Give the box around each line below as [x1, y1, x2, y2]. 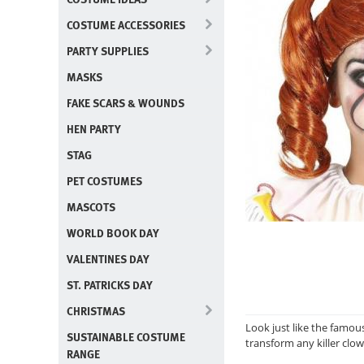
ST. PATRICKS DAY [67, 276, 153, 293]
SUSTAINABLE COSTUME [67, 328, 185, 345]
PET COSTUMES [67, 172, 142, 189]
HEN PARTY [67, 120, 121, 137]
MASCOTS [67, 198, 115, 215]
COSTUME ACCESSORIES [67, 16, 185, 33]
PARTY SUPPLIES [67, 42, 149, 59]
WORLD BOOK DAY [67, 224, 159, 241]
